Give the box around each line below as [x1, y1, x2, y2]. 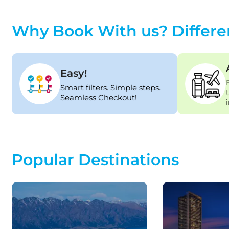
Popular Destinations [11, 150, 179, 169]
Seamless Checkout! [60, 92, 137, 102]
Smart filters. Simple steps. [60, 82, 161, 93]
